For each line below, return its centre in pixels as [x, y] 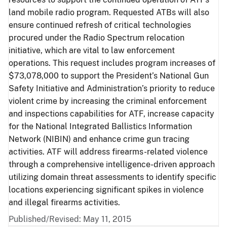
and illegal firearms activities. [64, 202]
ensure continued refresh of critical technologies [100, 25]
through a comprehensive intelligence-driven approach [112, 164]
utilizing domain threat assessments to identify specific [112, 177]
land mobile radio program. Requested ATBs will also [109, 12]
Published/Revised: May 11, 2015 [70, 219]
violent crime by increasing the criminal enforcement [108, 101]
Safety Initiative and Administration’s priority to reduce [112, 88]
